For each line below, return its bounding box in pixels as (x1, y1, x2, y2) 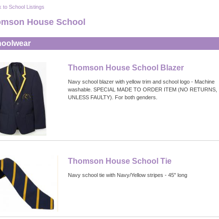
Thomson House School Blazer (68, 64, 184, 72)
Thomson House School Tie (68, 157, 172, 165)
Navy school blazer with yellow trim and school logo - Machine (68, 79, 215, 85)
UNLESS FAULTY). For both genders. (68, 94, 157, 100)
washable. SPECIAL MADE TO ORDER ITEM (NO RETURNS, (68, 87, 217, 92)
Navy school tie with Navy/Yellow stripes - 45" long (68, 172, 187, 178)
